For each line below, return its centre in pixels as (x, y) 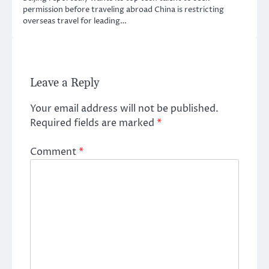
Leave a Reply (65, 83)
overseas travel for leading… (75, 21)
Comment (54, 152)
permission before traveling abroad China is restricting (123, 9)
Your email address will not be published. (124, 108)
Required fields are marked (93, 123)
